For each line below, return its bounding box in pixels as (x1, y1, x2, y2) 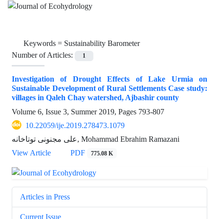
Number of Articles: (12, 50, 75, 60)
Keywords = (23, 39, 64, 48)
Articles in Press (20, 192, 70, 201)
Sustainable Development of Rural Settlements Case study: (12, 83, 207, 93)
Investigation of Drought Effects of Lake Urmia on (12, 74, 207, 84)
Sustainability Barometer (64, 39, 140, 48)
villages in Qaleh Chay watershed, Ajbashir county (12, 92, 179, 102)
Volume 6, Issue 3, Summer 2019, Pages (12, 107, 138, 116)
